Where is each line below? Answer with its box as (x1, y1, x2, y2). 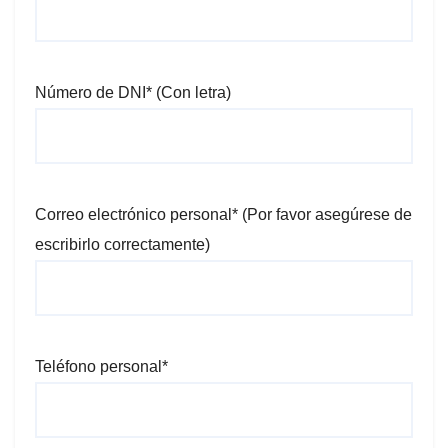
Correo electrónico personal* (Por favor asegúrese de (35, 206, 412, 223)
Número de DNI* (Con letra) (35, 84, 231, 101)
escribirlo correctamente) (35, 236, 210, 253)
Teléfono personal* (35, 358, 168, 375)
